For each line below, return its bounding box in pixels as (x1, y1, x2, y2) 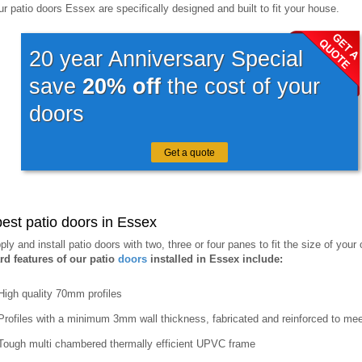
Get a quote (163, 146, 215, 158)
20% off (82, 74, 161, 99)
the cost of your (160, 74, 320, 99)
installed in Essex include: (146, 252, 283, 265)
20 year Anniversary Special (28, 47, 303, 71)
